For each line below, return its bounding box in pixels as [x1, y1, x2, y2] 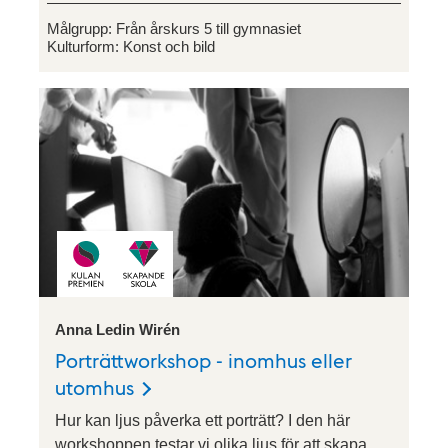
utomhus [55, 373, 134, 400]
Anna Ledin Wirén [55, 320, 180, 338]
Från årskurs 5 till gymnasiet [116, 20, 301, 38]
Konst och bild [123, 38, 215, 56]
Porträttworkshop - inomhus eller [55, 346, 352, 373]
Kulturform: [47, 38, 123, 56]
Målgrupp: [47, 20, 116, 38]
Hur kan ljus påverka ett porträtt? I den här [55, 411, 350, 429]
